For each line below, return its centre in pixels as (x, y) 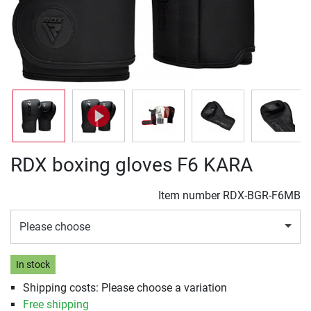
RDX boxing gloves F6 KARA (132, 165)
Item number (191, 195)
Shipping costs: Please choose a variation (125, 288)
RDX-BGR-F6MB (262, 195)
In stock (33, 264)
